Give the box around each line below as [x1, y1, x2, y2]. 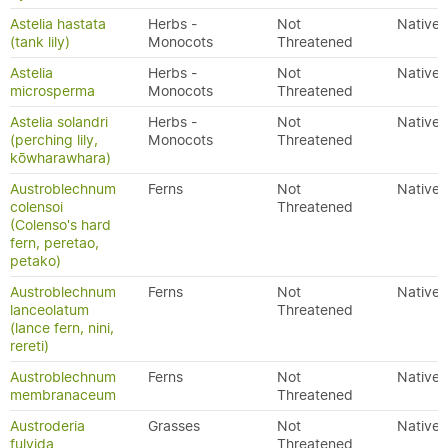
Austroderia [10, 417, 85, 435]
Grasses [148, 417, 200, 435]
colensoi [10, 198, 63, 216]
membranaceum [10, 386, 116, 404]
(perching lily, [10, 131, 98, 149]
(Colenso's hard [10, 216, 111, 234]
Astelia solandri [10, 113, 108, 131]
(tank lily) [10, 33, 70, 51]
